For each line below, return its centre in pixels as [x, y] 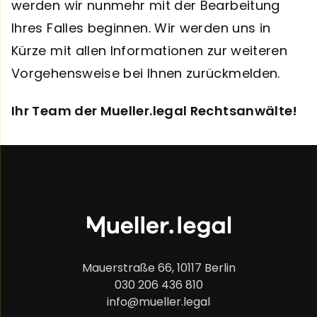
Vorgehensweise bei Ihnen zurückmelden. [146, 73]
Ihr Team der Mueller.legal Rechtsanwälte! [155, 111]
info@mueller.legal [158, 302]
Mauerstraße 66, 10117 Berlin [158, 268]
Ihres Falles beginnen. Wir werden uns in [141, 28]
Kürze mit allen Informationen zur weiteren [150, 50]
